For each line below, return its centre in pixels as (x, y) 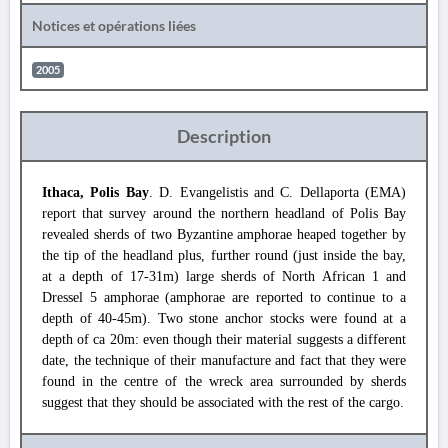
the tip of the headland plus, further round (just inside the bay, (224, 255)
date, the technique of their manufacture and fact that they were (224, 360)
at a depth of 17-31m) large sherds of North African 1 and (224, 276)
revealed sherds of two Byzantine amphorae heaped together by (224, 234)
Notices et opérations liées (114, 25)
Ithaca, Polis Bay (95, 192)
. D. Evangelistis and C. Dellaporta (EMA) (277, 192)
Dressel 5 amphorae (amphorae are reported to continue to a (224, 297)
